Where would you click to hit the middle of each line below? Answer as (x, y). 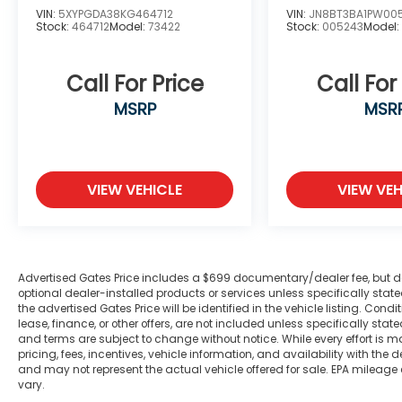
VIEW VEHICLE (135, 190)
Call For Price (135, 84)
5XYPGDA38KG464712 (116, 14)
